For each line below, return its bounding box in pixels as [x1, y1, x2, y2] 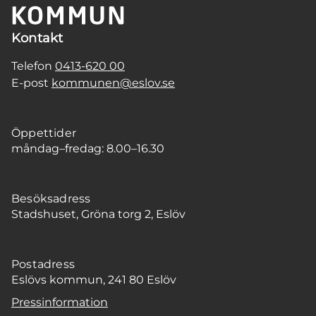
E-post [11, 75, 51, 90]
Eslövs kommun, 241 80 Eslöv [11, 272, 176, 286]
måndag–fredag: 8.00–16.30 [11, 141, 164, 155]
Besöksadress [11, 191, 91, 205]
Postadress [11, 257, 75, 271]
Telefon [11, 59, 55, 73]
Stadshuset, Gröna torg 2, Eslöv [11, 207, 186, 221]
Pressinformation [11, 295, 108, 309]
